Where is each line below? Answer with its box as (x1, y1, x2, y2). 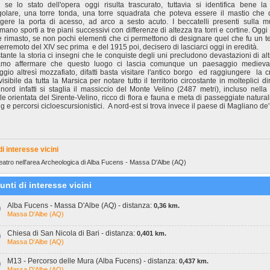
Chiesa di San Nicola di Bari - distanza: (7, 229, 137, 237)
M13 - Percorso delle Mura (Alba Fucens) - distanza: (7, 257, 179, 265)
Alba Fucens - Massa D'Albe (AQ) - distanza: (7, 201, 154, 210)
